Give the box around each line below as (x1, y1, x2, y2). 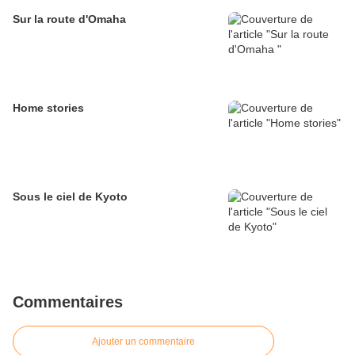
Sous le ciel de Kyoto (13, 190, 128, 204)
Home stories (13, 101, 84, 115)
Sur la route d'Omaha (13, 13, 126, 26)
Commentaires (13, 293, 123, 311)
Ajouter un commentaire (92, 336, 195, 348)
